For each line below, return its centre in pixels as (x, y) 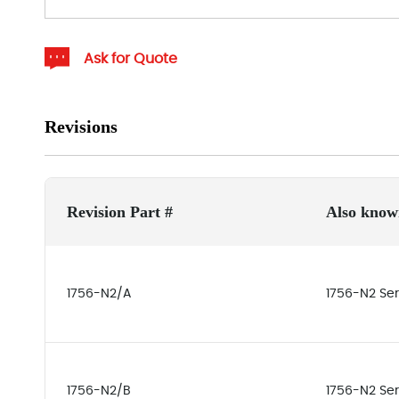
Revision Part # (120, 212)
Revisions (81, 126)
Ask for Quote (130, 58)
